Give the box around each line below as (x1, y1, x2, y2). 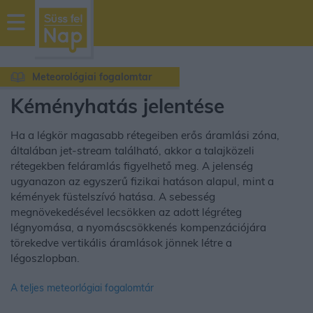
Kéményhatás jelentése (10, 94, 224, 118)
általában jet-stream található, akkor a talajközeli (10, 144, 254, 157)
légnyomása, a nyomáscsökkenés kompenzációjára (10, 221, 266, 234)
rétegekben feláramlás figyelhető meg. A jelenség (10, 159, 253, 173)
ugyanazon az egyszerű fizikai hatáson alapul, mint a (10, 175, 274, 188)
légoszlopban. (10, 252, 80, 265)
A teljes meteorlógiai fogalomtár (10, 282, 154, 294)
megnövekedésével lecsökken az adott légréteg (10, 205, 242, 219)
